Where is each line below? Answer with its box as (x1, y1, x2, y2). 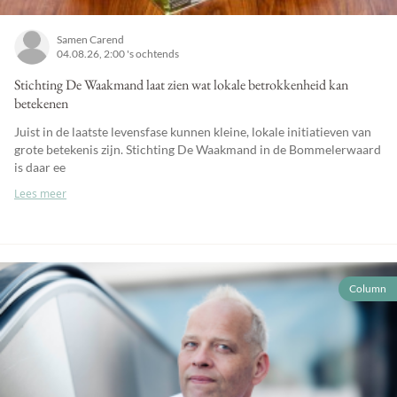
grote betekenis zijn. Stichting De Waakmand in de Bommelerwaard (14, 141, 381, 157)
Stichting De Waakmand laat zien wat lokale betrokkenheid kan (14, 74, 348, 94)
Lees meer (14, 185, 66, 201)
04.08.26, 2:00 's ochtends (57, 46, 179, 60)
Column (349, 281, 386, 295)
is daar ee (14, 159, 66, 175)
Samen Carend (57, 32, 124, 46)
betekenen (14, 93, 68, 113)
